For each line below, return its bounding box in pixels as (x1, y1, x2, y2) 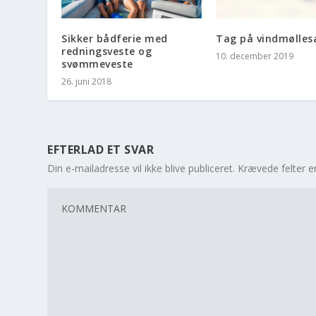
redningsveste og (61, 44, 152, 59)
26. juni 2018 (61, 75, 112, 88)
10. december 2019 (216, 50, 293, 63)
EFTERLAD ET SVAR (47, 142, 154, 158)
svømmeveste (61, 57, 133, 71)
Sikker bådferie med (61, 32, 168, 46)
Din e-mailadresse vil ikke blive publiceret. (47, 162, 236, 176)
